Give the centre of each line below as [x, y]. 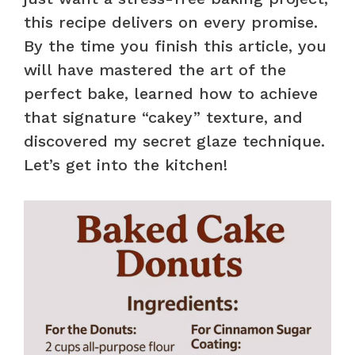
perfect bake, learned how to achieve [171, 93]
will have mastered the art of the [155, 69]
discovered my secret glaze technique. [174, 141]
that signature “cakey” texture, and [163, 117]
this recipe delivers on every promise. [171, 22]
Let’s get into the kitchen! [126, 164]
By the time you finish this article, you [175, 46]
